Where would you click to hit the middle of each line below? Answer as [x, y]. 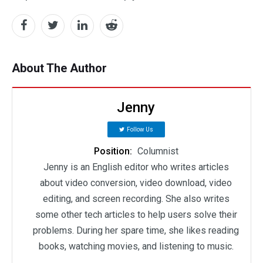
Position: [114, 151]
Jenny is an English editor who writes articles [136, 167]
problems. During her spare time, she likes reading [136, 230]
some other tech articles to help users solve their [136, 214]
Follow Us [140, 129]
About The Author [59, 68]
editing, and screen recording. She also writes [136, 198]
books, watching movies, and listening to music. [136, 246]
